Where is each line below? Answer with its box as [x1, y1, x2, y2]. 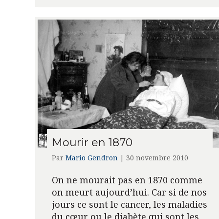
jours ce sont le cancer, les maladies [51, 198, 207, 211]
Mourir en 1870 [51, 136, 132, 150]
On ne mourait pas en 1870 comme [51, 174, 202, 186]
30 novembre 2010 [126, 153, 188, 163]
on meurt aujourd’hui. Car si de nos [51, 186, 207, 198]
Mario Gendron [65, 153, 118, 163]
